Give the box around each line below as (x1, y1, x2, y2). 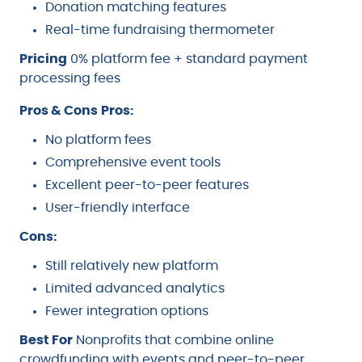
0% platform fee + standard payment (67, 53, 308, 66)
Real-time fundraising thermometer (45, 23, 275, 37)
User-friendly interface (45, 201, 190, 215)
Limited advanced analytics (45, 282, 225, 296)
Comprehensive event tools (45, 156, 221, 170)
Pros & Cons (19, 104, 98, 118)
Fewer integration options (45, 305, 208, 318)
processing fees (19, 72, 120, 86)
